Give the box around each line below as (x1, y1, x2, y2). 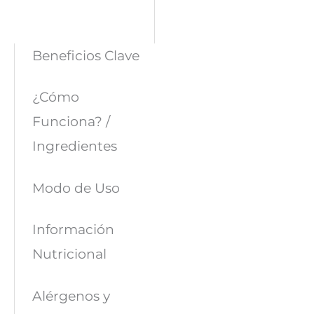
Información (32, 221, 114, 238)
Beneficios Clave (32, 46, 139, 64)
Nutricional (32, 245, 107, 263)
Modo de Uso (32, 179, 120, 196)
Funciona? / (32, 113, 110, 130)
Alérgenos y (32, 287, 110, 305)
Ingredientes (32, 137, 117, 155)
